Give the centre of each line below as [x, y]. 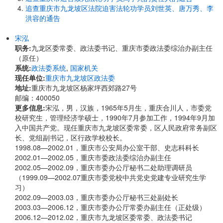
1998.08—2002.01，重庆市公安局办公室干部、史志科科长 [107, 147]
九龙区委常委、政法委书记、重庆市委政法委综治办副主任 [122, 48]
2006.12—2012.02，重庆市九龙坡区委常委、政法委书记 [104, 217]
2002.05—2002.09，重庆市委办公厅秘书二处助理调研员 [104, 167]
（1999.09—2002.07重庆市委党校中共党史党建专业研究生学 [111, 177]
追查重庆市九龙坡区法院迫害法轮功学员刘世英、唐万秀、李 [119, 8]
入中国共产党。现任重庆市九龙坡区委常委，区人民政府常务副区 [116, 127]
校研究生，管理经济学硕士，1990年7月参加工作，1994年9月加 [115, 117]
